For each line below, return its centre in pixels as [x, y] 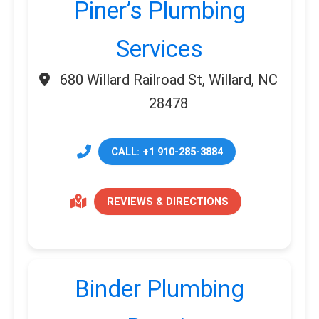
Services [159, 49]
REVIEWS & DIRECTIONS [168, 201]
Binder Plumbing [159, 289]
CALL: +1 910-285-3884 [167, 151]
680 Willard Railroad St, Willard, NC [168, 79]
